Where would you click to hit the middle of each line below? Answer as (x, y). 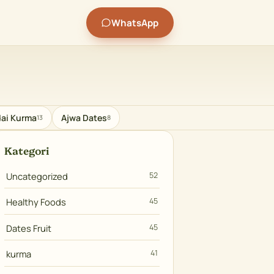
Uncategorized (37, 176)
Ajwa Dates (84, 118)
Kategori (27, 150)
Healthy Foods (36, 202)
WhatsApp (135, 23)
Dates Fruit (29, 228)
